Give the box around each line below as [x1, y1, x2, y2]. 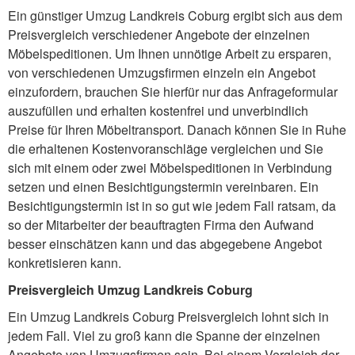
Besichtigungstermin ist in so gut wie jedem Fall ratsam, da [8, 197, 336, 216]
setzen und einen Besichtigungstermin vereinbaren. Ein [8, 177, 319, 197]
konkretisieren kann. [8, 254, 121, 273]
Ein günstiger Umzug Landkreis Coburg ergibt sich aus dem [8, 6, 342, 25]
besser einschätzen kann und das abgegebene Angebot [8, 235, 322, 254]
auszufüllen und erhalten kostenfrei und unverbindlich [8, 101, 308, 120]
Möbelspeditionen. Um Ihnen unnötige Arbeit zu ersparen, [8, 44, 331, 63]
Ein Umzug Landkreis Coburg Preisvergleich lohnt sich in [8, 307, 329, 326]
